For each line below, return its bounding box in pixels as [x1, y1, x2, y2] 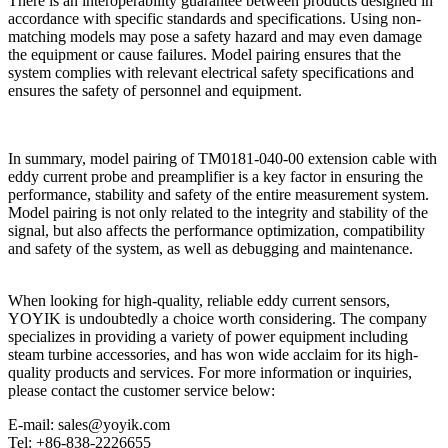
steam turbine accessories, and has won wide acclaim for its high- [8, 345, 418, 363]
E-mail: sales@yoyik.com [8, 415, 170, 433]
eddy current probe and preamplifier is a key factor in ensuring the [8, 167, 423, 185]
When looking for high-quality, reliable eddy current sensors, [8, 291, 390, 309]
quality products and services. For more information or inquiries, [8, 363, 412, 381]
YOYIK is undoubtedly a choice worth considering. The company [8, 309, 427, 327]
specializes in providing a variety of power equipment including [8, 327, 408, 345]
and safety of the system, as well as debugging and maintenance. [8, 239, 413, 257]
